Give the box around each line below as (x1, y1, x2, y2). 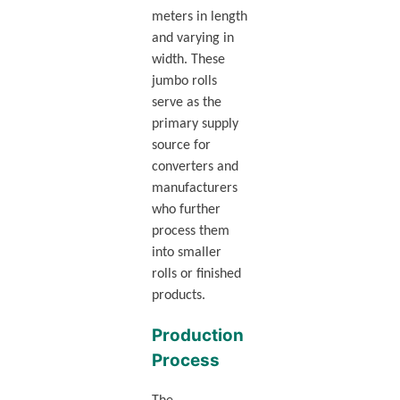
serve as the (151, 96, 221, 111)
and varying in (151, 31, 234, 46)
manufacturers (151, 181, 237, 196)
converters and (151, 160, 238, 175)
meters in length (151, 10, 247, 25)
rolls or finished (151, 267, 241, 282)
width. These (151, 53, 225, 68)
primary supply (151, 117, 238, 132)
